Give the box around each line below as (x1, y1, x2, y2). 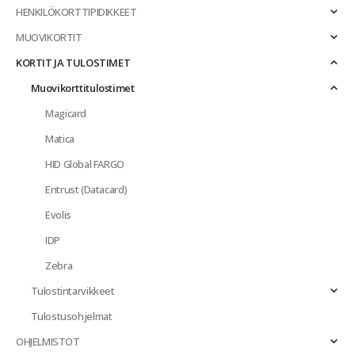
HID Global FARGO (45, 157, 124, 172)
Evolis (45, 208, 71, 223)
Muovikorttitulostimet (30, 81, 135, 96)
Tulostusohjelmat (30, 309, 113, 324)
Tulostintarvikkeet (30, 284, 115, 299)
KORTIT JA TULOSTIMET (16, 55, 131, 71)
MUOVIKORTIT (16, 30, 82, 45)
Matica (45, 132, 74, 147)
